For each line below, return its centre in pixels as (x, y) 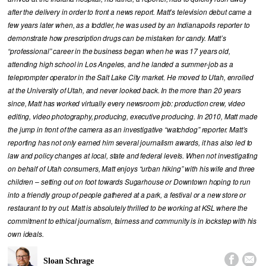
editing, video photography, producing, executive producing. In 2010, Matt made (133, 117)
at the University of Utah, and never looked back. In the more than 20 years (124, 91)
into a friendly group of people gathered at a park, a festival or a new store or (127, 195)
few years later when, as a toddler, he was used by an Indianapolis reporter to (129, 25)
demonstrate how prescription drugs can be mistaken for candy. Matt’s (117, 38)
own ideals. (26, 234)
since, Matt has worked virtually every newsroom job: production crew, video (126, 104)
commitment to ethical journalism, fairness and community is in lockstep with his (132, 221)
